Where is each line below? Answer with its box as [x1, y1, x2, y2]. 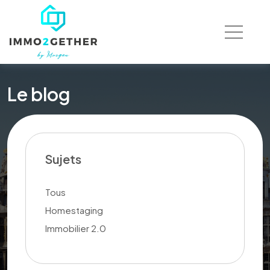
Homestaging [45, 204, 103, 216]
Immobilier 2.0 [45, 222, 106, 234]
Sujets [45, 151, 81, 166]
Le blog [7, 83, 71, 105]
